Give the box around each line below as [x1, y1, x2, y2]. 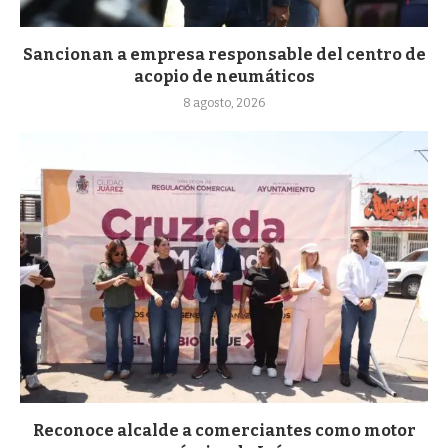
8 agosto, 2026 [183, 95, 265, 110]
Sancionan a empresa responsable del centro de [22, 44, 426, 64]
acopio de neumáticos [133, 66, 315, 86]
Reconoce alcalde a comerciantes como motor [32, 420, 416, 440]
